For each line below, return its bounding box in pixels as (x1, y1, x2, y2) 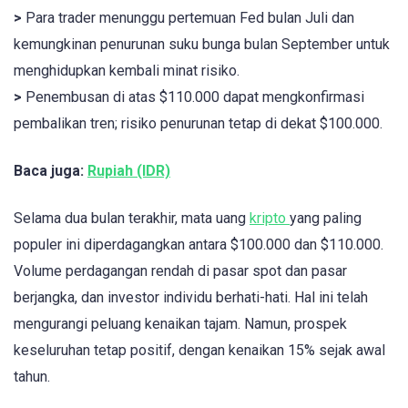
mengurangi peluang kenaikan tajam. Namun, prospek (14, 314, 347, 332)
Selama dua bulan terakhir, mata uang (14, 209, 250, 227)
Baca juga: (14, 161, 87, 179)
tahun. (14, 367, 50, 385)
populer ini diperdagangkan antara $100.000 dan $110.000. (14, 235, 383, 253)
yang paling (290, 209, 362, 227)
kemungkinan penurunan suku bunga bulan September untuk (14, 35, 390, 53)
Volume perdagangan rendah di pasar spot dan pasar (14, 261, 347, 280)
